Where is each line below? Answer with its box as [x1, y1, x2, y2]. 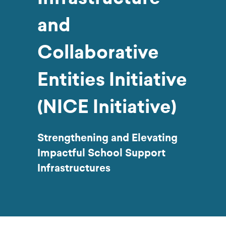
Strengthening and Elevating [37, 132, 178, 144]
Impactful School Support [37, 147, 165, 159]
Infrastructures [37, 162, 110, 175]
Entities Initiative [37, 68, 187, 91]
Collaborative [37, 41, 159, 64]
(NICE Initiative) [37, 95, 177, 118]
